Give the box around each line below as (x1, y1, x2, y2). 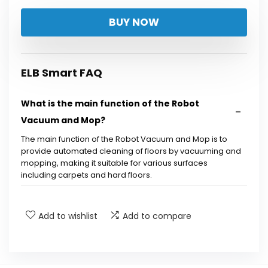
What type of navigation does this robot (21, 230, 205, 242)
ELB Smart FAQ (21, 65, 102, 80)
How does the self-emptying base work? (21, 199, 205, 211)
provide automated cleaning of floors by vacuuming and (21, 145, 241, 157)
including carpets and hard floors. (21, 169, 152, 181)
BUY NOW (109, 15, 159, 29)
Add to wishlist (38, 210, 98, 222)
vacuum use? (21, 247, 82, 259)
